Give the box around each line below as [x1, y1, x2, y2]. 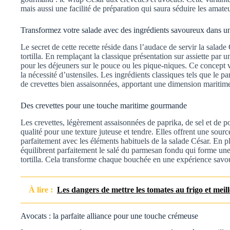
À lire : [29, 185, 53, 194]
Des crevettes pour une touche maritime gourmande [21, 101, 187, 110]
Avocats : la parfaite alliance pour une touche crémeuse [21, 211, 198, 220]
